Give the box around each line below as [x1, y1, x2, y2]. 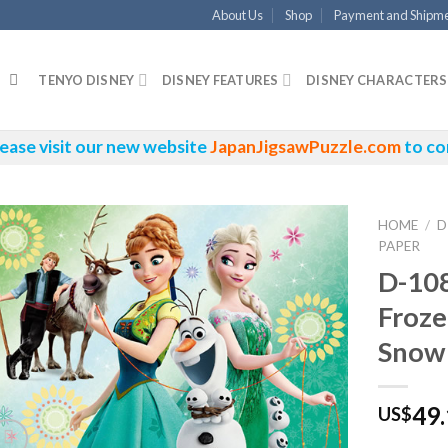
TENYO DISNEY [38, 72, 135, 88]
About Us [211, 7, 263, 23]
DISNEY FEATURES [161, 72, 279, 88]
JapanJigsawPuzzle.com [210, 135, 401, 157]
